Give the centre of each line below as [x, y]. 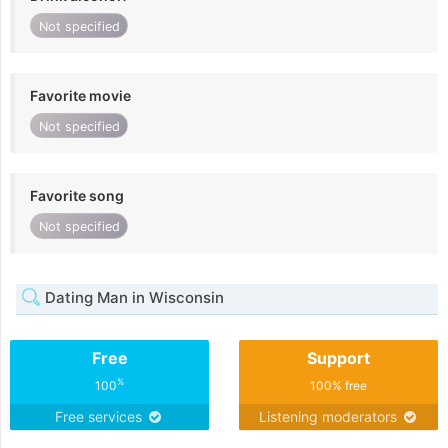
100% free [338, 385]
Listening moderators [329, 416]
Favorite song [77, 196]
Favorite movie [80, 96]
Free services [100, 416]
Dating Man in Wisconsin [132, 297]
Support [338, 357]
